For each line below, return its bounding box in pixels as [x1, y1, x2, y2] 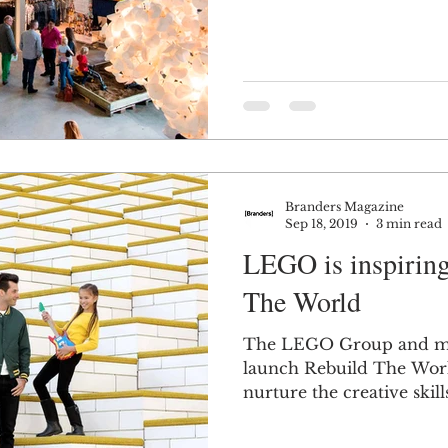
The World [243, 282, 361, 321]
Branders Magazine [285, 199, 404, 215]
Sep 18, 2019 [285, 216, 358, 232]
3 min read [376, 216, 442, 232]
